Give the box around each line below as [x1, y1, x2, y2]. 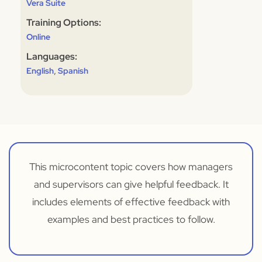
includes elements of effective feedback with [32, 195, 230, 208]
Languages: [26, 50, 77, 63]
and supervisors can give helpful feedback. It [33, 178, 229, 191]
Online [26, 32, 50, 42]
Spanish [58, 65, 88, 76]
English [26, 65, 54, 76]
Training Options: [26, 16, 101, 29]
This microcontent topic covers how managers [29, 160, 233, 173]
